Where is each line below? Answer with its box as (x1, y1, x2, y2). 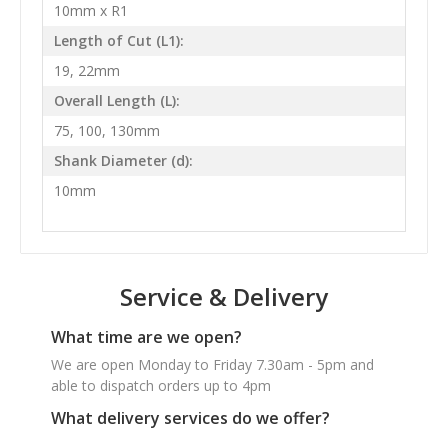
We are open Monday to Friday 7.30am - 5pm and (51, 354, 374, 374)
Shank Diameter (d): (53, 151, 193, 171)
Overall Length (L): (53, 91, 180, 111)
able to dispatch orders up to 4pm (51, 375, 271, 395)
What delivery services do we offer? (51, 406, 330, 429)
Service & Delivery (120, 279, 328, 313)
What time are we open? (51, 325, 242, 348)
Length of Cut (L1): (53, 31, 184, 51)
